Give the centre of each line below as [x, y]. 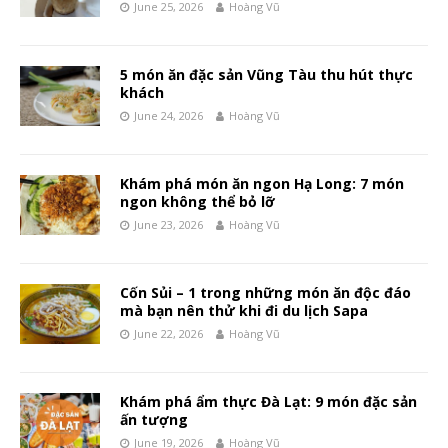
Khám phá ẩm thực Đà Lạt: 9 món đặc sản [268, 402]
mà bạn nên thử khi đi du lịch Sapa [244, 311]
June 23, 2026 [168, 225]
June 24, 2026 [168, 116]
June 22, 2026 [168, 334]
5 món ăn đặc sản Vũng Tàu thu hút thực [266, 75]
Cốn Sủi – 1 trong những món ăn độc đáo [265, 293]
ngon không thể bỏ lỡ [197, 202]
